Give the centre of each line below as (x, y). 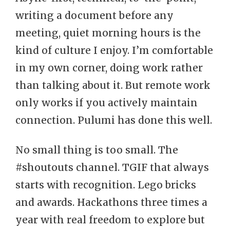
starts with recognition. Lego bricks (106, 185)
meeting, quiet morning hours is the (108, 33)
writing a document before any (94, 15)
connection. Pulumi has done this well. (114, 120)
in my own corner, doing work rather (109, 68)
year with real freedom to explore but (110, 220)
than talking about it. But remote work (113, 85)
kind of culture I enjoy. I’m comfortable (114, 50)
